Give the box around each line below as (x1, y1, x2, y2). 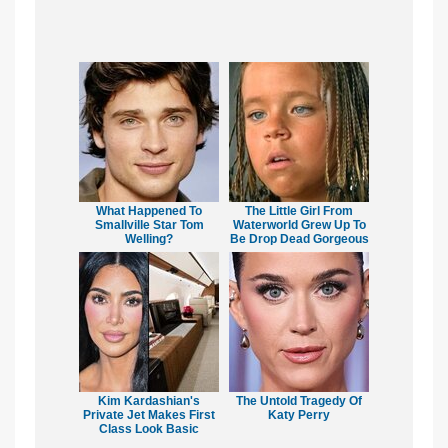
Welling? (125, 231, 173, 246)
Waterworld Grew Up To (232, 217, 366, 232)
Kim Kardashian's (98, 393, 200, 408)
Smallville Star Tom (94, 217, 204, 232)
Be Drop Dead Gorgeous (229, 231, 369, 246)
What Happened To (96, 203, 202, 218)
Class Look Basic (99, 421, 199, 436)
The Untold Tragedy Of (236, 393, 362, 408)
